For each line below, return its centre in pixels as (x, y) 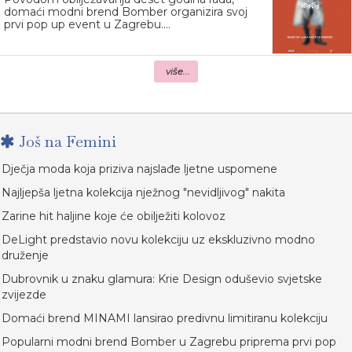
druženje (25, 256)
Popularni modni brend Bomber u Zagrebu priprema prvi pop (169, 342)
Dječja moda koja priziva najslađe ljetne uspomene (139, 169)
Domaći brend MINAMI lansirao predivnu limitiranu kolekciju (165, 319)
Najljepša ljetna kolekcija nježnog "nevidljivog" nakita (143, 193)
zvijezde (24, 295)
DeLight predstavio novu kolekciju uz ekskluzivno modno (158, 240)
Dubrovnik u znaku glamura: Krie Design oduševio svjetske (162, 279)
